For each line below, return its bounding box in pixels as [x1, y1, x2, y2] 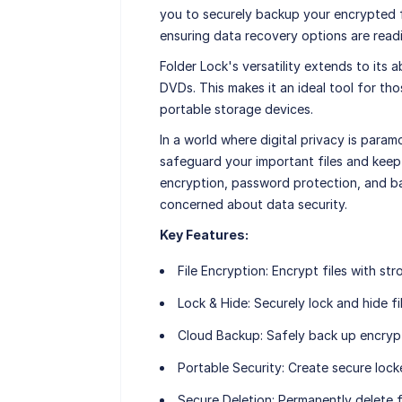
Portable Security [177, 360, 282, 376]
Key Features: [159, 227, 249, 243]
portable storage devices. [159, 101, 313, 118]
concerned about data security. [159, 197, 347, 213]
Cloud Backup [177, 328, 260, 344]
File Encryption [177, 263, 266, 279]
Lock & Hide [177, 295, 248, 311]
